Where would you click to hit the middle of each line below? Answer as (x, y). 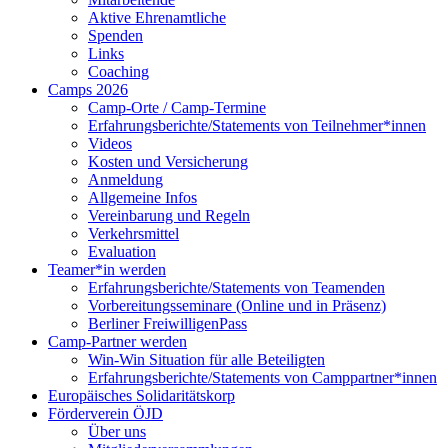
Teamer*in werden (107, 270)
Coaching (118, 72)
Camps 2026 (88, 90)
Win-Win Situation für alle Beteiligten (206, 360)
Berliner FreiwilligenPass (167, 324)
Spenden (115, 36)
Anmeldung (125, 180)
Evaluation (122, 252)
